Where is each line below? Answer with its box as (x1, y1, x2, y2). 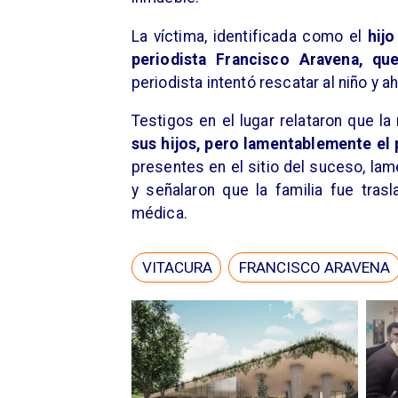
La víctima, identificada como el (131, 27, 362, 45)
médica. (131, 204, 187, 223)
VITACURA (141, 259, 212, 277)
